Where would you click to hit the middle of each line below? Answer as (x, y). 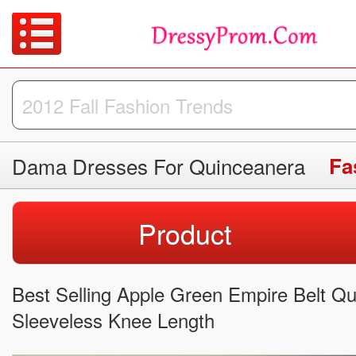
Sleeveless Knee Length (113, 320)
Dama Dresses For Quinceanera (159, 166)
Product (184, 234)
